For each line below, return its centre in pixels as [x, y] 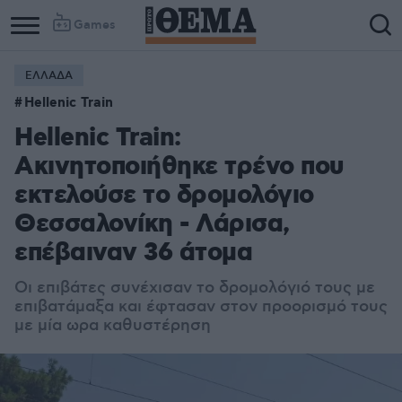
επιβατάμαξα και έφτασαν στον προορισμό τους [201, 307]
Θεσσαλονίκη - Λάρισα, [152, 225]
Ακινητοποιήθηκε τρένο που [179, 167]
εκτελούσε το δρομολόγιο [164, 196]
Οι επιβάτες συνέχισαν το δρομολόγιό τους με [195, 288]
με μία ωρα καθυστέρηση [113, 326]
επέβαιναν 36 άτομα [133, 253]
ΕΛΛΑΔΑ [49, 76]
